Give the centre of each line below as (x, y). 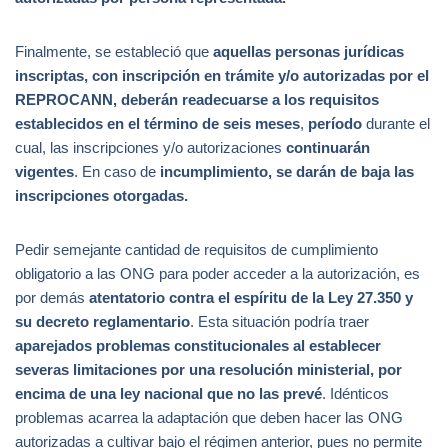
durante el (396, 124)
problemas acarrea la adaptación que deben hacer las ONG (209, 418)
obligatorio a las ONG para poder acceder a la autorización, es (217, 274)
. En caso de (117, 172)
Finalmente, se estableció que (114, 52)
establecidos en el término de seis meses (157, 124)
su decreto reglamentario (102, 322)
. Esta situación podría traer (279, 322)
